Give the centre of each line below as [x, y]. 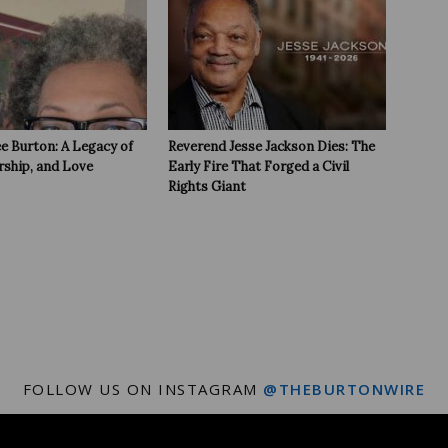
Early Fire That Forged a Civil [258, 166]
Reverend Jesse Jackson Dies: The [271, 146]
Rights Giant [207, 186]
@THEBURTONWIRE [344, 389]
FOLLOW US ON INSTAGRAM [143, 389]
